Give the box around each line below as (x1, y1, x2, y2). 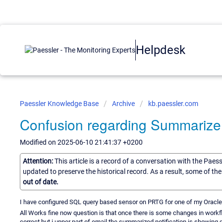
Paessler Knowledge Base (20, 100, 100, 108)
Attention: (23, 157, 55, 165)
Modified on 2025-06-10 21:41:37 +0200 (20, 138, 143, 146)
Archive (112, 100, 135, 108)
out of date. (23, 177, 58, 186)
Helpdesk (136, 43, 185, 57)
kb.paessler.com (148, 100, 198, 108)
